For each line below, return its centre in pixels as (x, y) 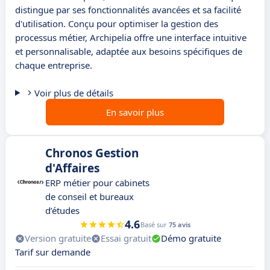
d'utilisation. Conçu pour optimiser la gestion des (117, 24)
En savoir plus (135, 112)
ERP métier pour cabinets (97, 183)
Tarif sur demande (53, 252)
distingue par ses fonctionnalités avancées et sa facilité (128, 10)
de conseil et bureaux (89, 197)
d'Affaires (72, 168)
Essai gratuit (126, 238)
